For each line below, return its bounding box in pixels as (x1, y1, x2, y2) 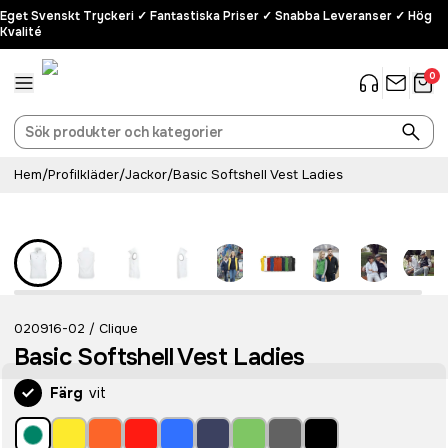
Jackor (125, 166, 167, 183)
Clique (99, 320, 138, 337)
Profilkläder (48, 166, 119, 183)
